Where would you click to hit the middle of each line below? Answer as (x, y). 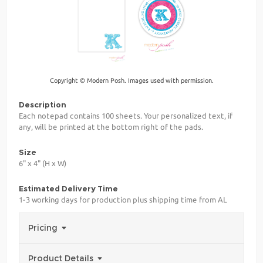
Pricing (44, 228)
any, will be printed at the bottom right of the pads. (111, 127)
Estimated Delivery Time (68, 189)
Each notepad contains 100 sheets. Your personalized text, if (126, 116)
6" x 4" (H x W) (43, 163)
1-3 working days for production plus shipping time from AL (123, 200)
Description (43, 105)
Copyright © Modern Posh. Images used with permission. (131, 81)
